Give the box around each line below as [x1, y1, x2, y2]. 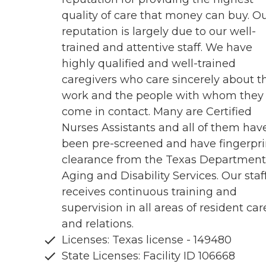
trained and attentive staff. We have [62, 41, 252, 55]
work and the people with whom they [62, 89, 264, 103]
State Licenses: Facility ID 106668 [62, 249, 235, 263]
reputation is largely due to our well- [62, 25, 256, 39]
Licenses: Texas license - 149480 [62, 233, 232, 247]
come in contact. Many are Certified [62, 105, 252, 119]
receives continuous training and [62, 185, 237, 199]
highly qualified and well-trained [62, 57, 236, 71]
